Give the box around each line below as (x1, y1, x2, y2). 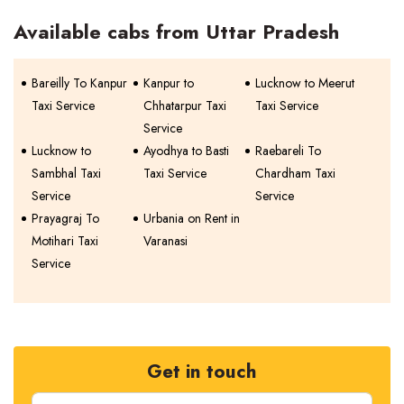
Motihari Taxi (32, 232, 98, 251)
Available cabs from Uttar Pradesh (14, 17, 339, 47)
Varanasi (143, 232, 188, 251)
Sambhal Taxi (32, 164, 101, 183)
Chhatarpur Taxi (143, 96, 227, 115)
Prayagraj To (32, 209, 99, 228)
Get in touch (147, 358, 257, 386)
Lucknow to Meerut (255, 74, 355, 93)
